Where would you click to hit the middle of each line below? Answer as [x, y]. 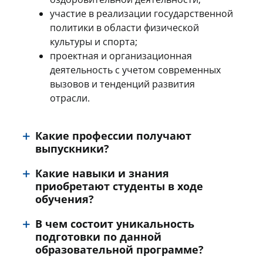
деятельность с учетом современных [135, 70]
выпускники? [72, 149]
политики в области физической [124, 28]
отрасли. [70, 98]
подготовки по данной [98, 237]
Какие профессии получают [113, 136]
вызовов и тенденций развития [122, 84]
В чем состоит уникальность [115, 224]
